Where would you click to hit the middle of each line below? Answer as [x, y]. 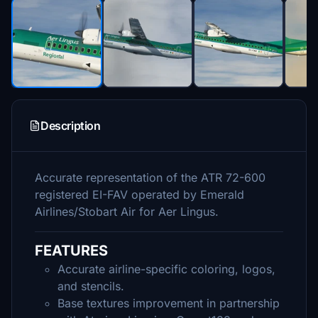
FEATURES [71, 251]
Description [71, 126]
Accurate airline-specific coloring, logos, [166, 269]
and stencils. [91, 286]
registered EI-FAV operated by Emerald [139, 194]
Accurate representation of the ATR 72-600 [150, 177]
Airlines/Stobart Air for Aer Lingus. [127, 212]
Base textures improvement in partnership [169, 303]
